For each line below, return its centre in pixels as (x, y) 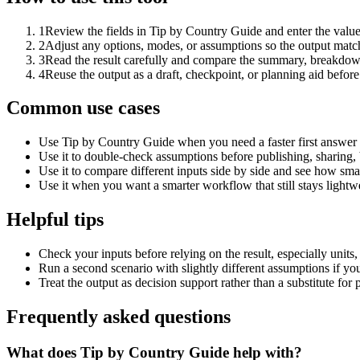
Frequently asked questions (119, 317)
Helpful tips (55, 220)
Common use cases (83, 108)
